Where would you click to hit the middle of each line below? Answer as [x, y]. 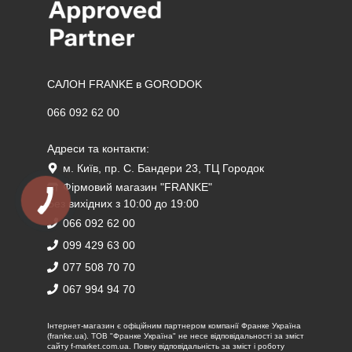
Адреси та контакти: [98, 148]
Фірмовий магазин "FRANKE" [137, 187]
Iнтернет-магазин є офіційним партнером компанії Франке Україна [174, 325]
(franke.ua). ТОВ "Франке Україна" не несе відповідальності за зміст [176, 335]
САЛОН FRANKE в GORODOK [125, 84]
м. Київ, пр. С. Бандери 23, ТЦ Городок [163, 168]
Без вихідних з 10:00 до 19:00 [123, 203]
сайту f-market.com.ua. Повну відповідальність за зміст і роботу [166, 346]
